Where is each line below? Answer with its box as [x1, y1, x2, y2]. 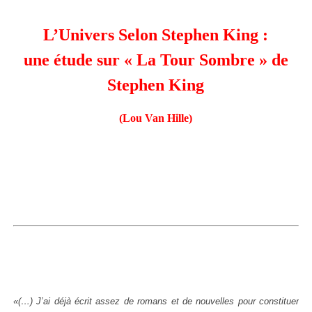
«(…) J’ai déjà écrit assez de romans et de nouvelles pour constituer [13, 296, 299, 306]
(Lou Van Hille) [119, 112, 193, 124]
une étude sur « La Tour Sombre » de [23, 51, 288, 69]
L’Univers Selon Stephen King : [43, 26, 269, 44]
